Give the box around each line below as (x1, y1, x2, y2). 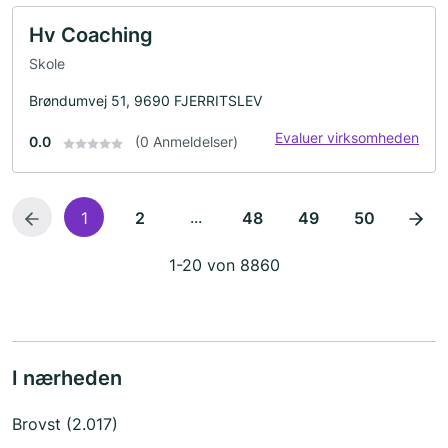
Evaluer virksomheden (275, 129, 419, 147)
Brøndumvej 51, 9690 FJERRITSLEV (29, 92, 262, 110)
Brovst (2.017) (12, 414, 118, 435)
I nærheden (12, 366, 122, 391)
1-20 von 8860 (168, 255, 280, 276)
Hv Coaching (29, 22, 153, 47)
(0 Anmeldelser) (135, 133, 238, 151)
